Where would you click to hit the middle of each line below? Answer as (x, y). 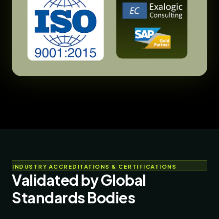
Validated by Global (79, 180)
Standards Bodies (73, 198)
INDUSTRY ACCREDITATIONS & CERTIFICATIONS (94, 167)
